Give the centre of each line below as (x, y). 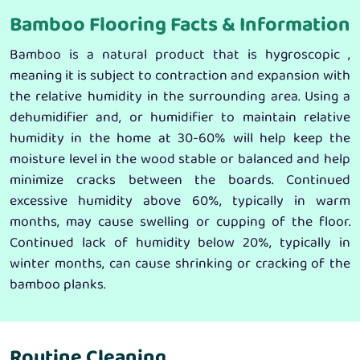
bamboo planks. (57, 285)
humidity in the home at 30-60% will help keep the (180, 139)
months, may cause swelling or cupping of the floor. (180, 222)
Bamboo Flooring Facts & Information (180, 26)
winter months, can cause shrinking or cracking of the (180, 264)
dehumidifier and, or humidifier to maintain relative (180, 118)
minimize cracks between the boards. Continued (180, 180)
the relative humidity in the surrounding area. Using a (180, 97)
